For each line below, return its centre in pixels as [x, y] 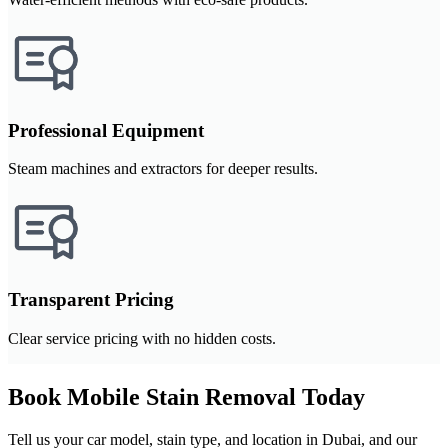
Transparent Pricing [91, 300]
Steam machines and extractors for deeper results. [163, 169]
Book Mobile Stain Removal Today [186, 396]
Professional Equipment [106, 130]
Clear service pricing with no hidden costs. [142, 338]
